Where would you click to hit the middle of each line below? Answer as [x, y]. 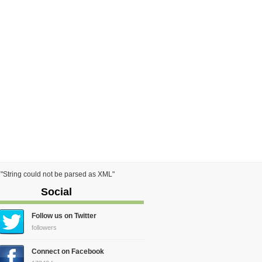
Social [56, 192]
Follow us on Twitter [64, 216]
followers [44, 227]
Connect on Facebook [68, 251]
